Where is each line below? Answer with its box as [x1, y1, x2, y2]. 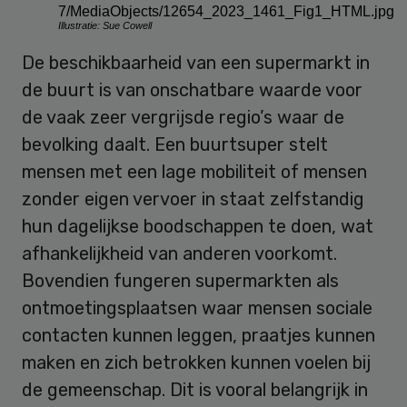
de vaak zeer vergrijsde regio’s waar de [22, 106, 344, 129]
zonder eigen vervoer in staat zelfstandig [22, 188, 364, 211]
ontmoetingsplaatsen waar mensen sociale [22, 297, 372, 320]
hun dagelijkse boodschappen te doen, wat [22, 215, 373, 238]
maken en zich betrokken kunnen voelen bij [22, 352, 371, 374]
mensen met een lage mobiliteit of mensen [22, 161, 367, 184]
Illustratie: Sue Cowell [58, 20, 152, 32]
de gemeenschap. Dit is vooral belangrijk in [22, 379, 368, 402]
